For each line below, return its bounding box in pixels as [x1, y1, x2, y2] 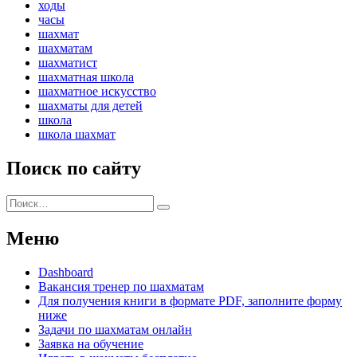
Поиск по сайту [6, 158, 141, 179]
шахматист [38, 56, 97, 70]
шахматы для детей [38, 99, 143, 113]
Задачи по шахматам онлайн [38, 322, 192, 336]
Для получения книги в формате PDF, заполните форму [38, 293, 342, 308]
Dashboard [38, 265, 93, 279]
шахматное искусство [38, 84, 156, 99]
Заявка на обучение [38, 336, 143, 351]
